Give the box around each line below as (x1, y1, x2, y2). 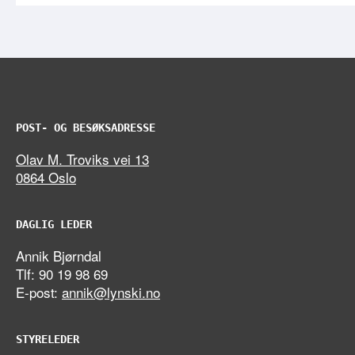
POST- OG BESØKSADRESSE (16, 121, 155, 135)
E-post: (16, 282, 62, 303)
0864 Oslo (16, 167, 76, 188)
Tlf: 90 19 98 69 (16, 264, 108, 284)
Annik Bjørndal (16, 246, 101, 266)
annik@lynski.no (62, 282, 160, 303)
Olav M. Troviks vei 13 (16, 149, 149, 170)
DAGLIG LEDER (16, 218, 92, 231)
